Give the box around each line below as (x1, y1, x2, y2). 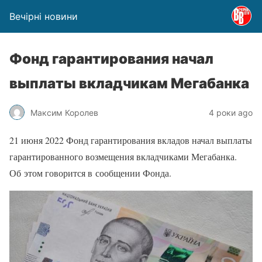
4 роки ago (209, 107, 253, 118)
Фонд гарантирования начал (9, 50, 213, 67)
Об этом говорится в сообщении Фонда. (9, 167, 171, 179)
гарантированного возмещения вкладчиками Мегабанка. (9, 150, 237, 163)
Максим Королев (30, 107, 98, 118)
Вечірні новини (9, 11, 78, 22)
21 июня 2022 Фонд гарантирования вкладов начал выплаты (9, 134, 252, 146)
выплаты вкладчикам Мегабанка (9, 75, 249, 92)
